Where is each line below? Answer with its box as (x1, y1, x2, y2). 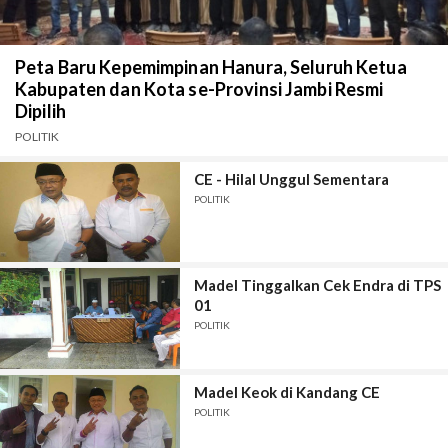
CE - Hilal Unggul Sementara (193, 169, 389, 188)
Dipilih (15, 99, 66, 122)
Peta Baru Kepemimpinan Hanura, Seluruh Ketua (15, 55, 407, 78)
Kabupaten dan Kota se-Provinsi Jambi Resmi (15, 77, 384, 100)
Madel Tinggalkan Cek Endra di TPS (193, 276, 441, 295)
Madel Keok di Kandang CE (193, 382, 380, 401)
